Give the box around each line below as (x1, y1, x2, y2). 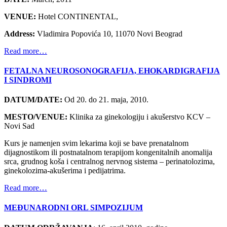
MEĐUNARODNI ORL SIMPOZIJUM (4, 203, 143, 212)
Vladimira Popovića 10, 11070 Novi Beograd (35, 29, 182, 38)
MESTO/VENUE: (4, 112, 69, 122)
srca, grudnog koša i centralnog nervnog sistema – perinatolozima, (4, 157, 215, 166)
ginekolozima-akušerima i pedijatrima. (4, 166, 126, 175)
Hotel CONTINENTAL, (36, 12, 118, 21)
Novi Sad (4, 122, 34, 131)
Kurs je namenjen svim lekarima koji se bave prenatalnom (4, 139, 188, 148)
